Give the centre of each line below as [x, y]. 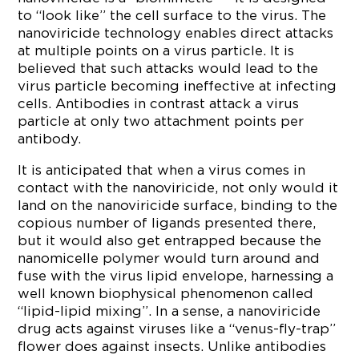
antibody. [50, 139]
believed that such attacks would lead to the [168, 68]
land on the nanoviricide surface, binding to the [178, 205]
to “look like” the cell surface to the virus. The [172, 15]
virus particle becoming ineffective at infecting [177, 86]
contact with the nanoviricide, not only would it [178, 188]
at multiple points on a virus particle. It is [156, 50]
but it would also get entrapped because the [170, 240]
